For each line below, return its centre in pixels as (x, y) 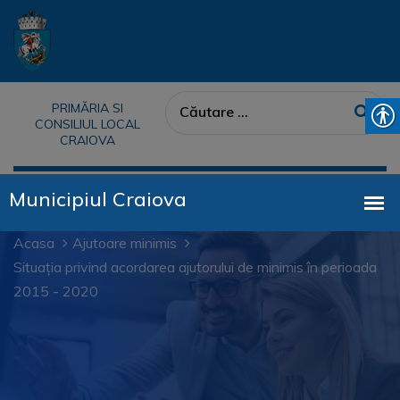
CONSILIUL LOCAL (87, 124)
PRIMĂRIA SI (87, 108)
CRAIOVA (87, 140)
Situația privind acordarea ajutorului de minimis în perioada (195, 267)
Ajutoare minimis (125, 243)
